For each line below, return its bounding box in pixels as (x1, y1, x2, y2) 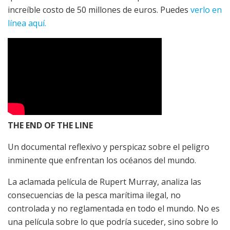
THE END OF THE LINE (8, 120, 93, 131)
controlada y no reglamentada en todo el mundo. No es (8, 203, 220, 215)
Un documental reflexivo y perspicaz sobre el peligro (8, 141, 209, 153)
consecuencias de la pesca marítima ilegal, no (8, 189, 181, 201)
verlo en (190, 4, 222, 16)
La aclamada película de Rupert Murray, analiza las (8, 176, 201, 188)
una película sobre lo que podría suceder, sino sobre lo (8, 216, 218, 228)
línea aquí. (8, 17, 46, 29)
